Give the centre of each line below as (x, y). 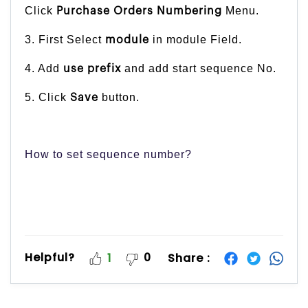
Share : (189, 258)
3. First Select (65, 40)
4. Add (44, 69)
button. (119, 98)
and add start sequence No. (199, 69)
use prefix (92, 69)
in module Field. (196, 40)
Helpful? (50, 258)
